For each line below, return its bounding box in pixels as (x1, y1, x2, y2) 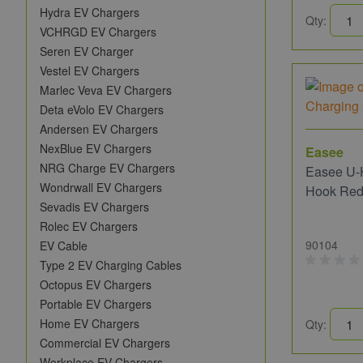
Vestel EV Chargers (40, 62, 139, 79)
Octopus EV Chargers (40, 276, 152, 293)
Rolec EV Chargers (40, 218, 138, 234)
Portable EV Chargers (40, 296, 152, 312)
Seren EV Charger (40, 43, 134, 59)
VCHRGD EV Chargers (40, 23, 156, 40)
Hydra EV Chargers (40, 4, 139, 20)
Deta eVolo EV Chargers (40, 101, 164, 117)
